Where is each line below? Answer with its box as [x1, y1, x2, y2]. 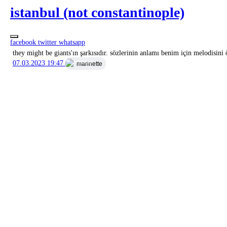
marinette [77, 60, 103, 67]
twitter [38, 38, 59, 46]
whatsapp [59, 38, 85, 46]
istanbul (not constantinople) [10, 5, 184, 21]
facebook [10, 38, 38, 46]
